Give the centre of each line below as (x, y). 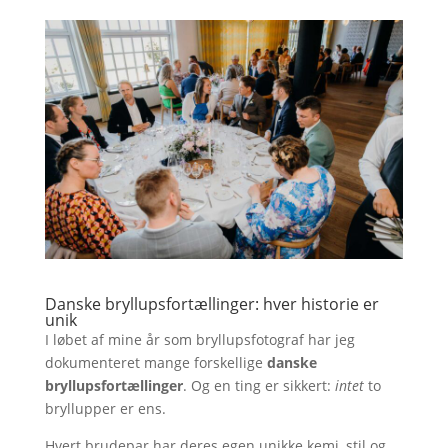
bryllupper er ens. (105, 408)
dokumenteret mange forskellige (155, 362)
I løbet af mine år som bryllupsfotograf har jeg (199, 339)
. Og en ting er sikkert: (258, 385)
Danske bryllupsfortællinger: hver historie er (211, 303)
